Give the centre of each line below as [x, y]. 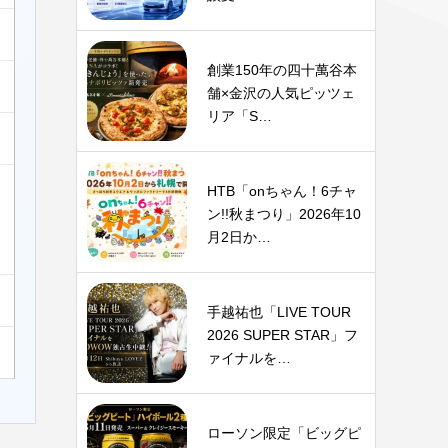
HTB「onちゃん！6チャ [282, 191]
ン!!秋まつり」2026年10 [284, 214]
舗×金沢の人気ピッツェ [281, 93]
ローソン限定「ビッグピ [284, 433]
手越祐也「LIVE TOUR [279, 312]
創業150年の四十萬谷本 [282, 70]
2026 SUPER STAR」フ [282, 335]
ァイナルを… [249, 358]
